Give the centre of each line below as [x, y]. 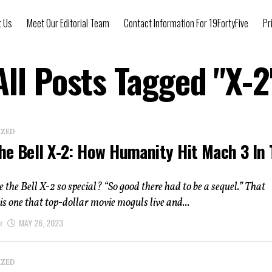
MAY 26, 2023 [41, 222]
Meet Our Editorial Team [68, 23]
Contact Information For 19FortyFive [186, 23]
